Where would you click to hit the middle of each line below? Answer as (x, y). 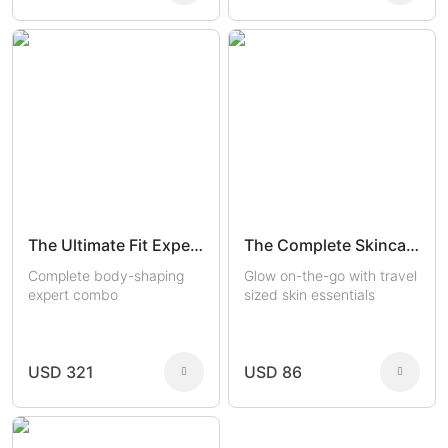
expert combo (73, 294)
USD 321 (61, 371)
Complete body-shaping (106, 275)
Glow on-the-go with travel (330, 275)
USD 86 (273, 371)
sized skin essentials (309, 294)
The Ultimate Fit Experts (196, 245)
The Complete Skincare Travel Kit (412, 245)
